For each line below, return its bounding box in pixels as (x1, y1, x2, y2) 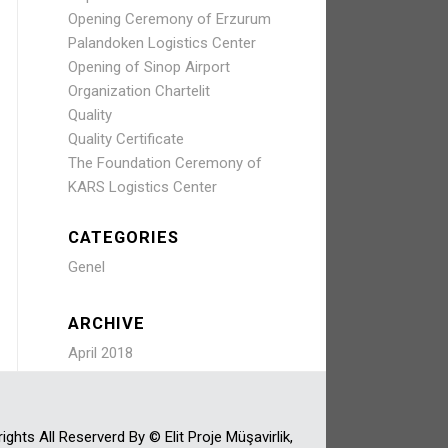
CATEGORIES (67, 228, 179, 247)
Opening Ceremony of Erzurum (67, 10, 271, 28)
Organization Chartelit (67, 82, 210, 100)
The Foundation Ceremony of (67, 154, 262, 172)
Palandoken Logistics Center (67, 34, 256, 52)
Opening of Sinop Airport (67, 58, 230, 76)
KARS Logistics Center (67, 178, 217, 196)
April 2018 (67, 344, 133, 362)
